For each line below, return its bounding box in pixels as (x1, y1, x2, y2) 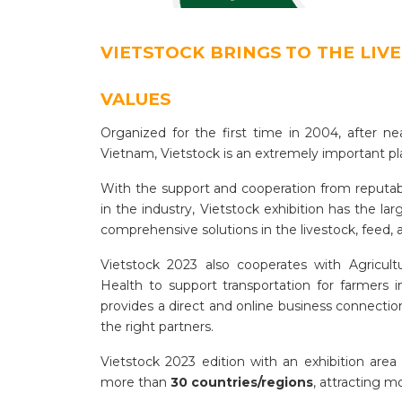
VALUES (100, 89, 170, 110)
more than (100, 374, 170, 391)
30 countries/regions (170, 374, 313, 391)
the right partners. (100, 319, 214, 336)
